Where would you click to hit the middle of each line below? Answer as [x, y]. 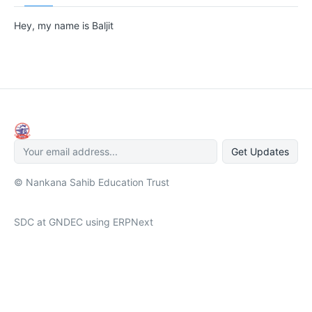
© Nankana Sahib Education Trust [92, 182]
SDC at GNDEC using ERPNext [84, 221]
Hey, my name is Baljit [64, 25]
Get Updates [260, 152]
